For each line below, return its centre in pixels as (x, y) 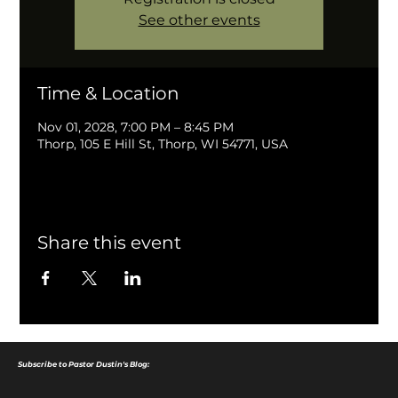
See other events (199, 20)
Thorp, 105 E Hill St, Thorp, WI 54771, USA (163, 144)
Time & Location (109, 94)
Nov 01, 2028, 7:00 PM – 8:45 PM (136, 127)
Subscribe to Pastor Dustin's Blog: (84, 365)
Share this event (110, 243)
